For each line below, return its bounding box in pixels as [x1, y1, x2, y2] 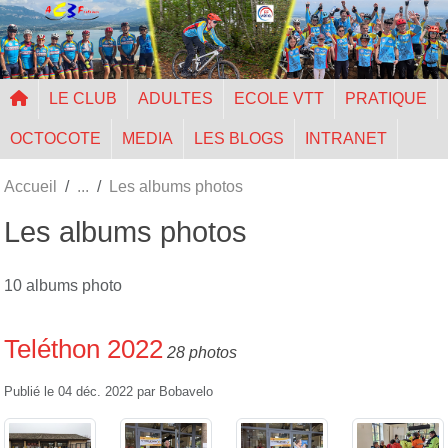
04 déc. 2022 [58, 384, 133, 399]
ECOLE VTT [234, 89, 324, 107]
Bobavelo [159, 384, 213, 399]
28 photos [167, 343, 237, 361]
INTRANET [305, 129, 387, 147]
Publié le [4, 384, 58, 399]
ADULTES [138, 89, 213, 107]
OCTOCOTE [10, 129, 101, 147]
